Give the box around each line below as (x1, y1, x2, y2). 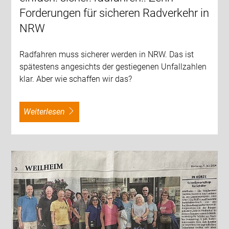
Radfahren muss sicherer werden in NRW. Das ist (19, 50, 194, 60)
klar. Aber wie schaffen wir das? (19, 74, 132, 84)
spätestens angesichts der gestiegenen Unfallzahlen (19, 62, 207, 72)
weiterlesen (31, 107, 65, 117)
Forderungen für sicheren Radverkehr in (19, 7, 210, 20)
